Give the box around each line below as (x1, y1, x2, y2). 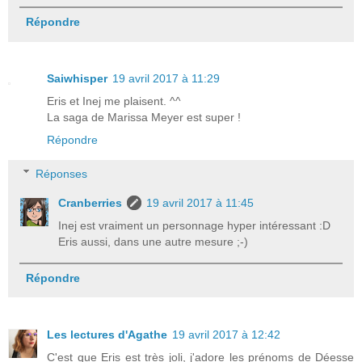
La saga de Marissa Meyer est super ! (47, 111, 241, 124)
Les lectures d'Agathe (47, 327, 167, 341)
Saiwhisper (47, 72, 107, 86)
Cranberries (58, 196, 123, 209)
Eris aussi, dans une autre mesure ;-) (58, 234, 249, 248)
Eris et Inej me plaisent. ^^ (47, 95, 181, 108)
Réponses (36, 166, 88, 180)
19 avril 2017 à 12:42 (172, 327, 280, 341)
